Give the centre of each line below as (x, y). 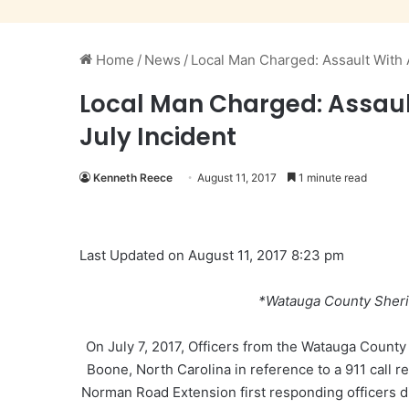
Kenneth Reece (133, 178)
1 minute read (331, 178)
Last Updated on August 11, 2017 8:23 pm (212, 255)
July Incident (158, 137)
